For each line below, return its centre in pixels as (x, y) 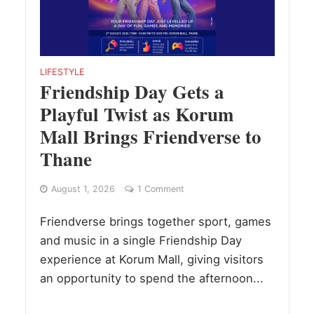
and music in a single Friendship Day (141, 240)
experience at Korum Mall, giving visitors (151, 259)
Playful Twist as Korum (136, 114)
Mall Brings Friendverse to (150, 136)
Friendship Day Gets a (132, 91)
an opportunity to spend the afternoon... (151, 278)
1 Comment (161, 189)
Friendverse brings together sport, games (155, 221)
